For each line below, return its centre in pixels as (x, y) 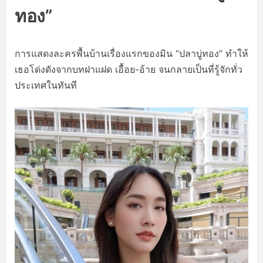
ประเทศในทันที (46, 85)
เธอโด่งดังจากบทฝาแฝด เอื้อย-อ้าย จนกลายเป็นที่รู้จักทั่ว (129, 69)
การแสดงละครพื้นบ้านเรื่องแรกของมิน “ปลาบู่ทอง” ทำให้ (131, 53)
